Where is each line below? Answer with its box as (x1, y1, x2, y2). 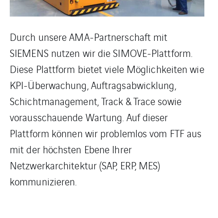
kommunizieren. (10, 174, 77, 188)
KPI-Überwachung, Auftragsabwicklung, (10, 78, 176, 92)
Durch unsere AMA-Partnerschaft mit (10, 30, 168, 44)
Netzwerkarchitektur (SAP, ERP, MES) (10, 158, 161, 172)
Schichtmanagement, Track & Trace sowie (10, 94, 182, 108)
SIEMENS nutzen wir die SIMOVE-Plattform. (10, 46, 193, 60)
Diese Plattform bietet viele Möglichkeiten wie (10, 62, 204, 76)
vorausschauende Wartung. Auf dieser (10, 110, 168, 124)
